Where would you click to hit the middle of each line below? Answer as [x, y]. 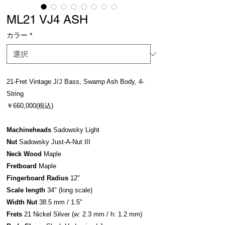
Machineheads [29, 130]
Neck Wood [24, 154]
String [15, 94]
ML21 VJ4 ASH [47, 19]
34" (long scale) [69, 190]
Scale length [26, 190]
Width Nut [22, 202]
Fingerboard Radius [37, 178]
